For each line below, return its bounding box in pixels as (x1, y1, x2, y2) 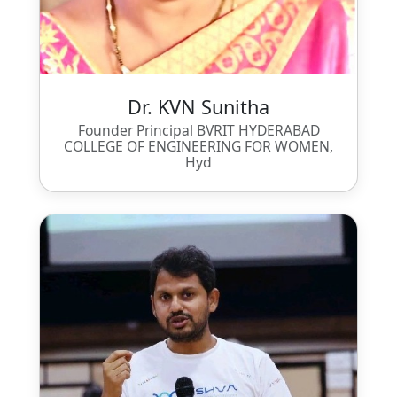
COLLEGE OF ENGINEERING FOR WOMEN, (64, 136, 333, 156)
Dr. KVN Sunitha (128, 93, 269, 120)
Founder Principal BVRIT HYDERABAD (77, 120, 320, 140)
